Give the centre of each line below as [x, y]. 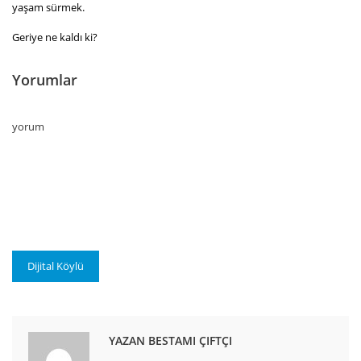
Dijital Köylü [56, 266]
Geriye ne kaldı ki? [55, 37]
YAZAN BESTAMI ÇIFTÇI [170, 340]
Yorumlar [45, 79]
